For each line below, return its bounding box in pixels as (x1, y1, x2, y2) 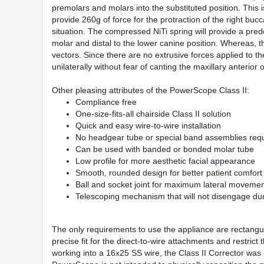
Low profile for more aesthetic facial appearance (75, 156, 255, 166)
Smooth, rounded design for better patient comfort (75, 167, 262, 177)
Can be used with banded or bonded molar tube (75, 144, 254, 154)
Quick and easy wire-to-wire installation (75, 120, 221, 130)
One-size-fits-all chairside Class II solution (75, 108, 231, 118)
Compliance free (75, 97, 137, 107)
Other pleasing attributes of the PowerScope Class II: (52, 85, 249, 95)
